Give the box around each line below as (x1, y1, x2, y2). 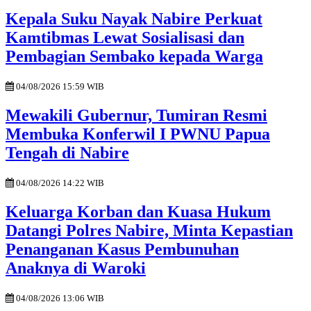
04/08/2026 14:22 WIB (14, 177, 104, 188)
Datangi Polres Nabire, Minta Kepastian (6, 221, 293, 239)
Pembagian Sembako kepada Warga (6, 47, 263, 66)
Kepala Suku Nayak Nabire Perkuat (6, 10, 262, 28)
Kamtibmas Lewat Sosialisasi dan (6, 28, 244, 47)
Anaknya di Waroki (6, 258, 146, 277)
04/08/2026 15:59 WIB (14, 81, 104, 92)
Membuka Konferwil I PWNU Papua (6, 124, 270, 143)
